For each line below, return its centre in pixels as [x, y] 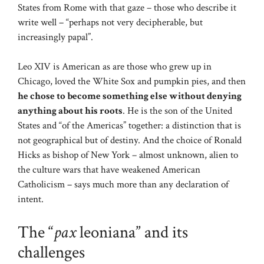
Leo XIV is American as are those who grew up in [115, 67]
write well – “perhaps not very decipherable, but [110, 22]
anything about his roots [70, 111]
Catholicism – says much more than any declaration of [123, 185]
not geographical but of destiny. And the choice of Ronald [130, 141]
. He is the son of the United [177, 111]
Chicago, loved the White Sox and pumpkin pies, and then [132, 82]
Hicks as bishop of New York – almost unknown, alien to [128, 155]
